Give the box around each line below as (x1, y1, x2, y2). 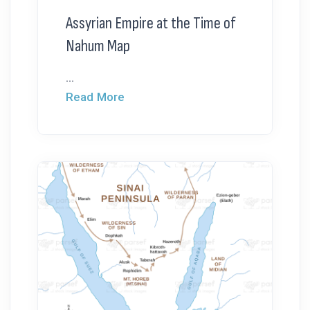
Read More (66, 90, 125, 104)
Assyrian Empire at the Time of (66, 13, 236, 34)
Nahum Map (66, 36, 130, 57)
